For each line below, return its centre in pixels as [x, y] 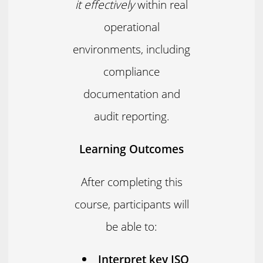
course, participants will [131, 204]
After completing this [131, 181]
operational [131, 26]
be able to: [131, 226]
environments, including [131, 49]
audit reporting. [131, 116]
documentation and [131, 93]
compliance [131, 71]
